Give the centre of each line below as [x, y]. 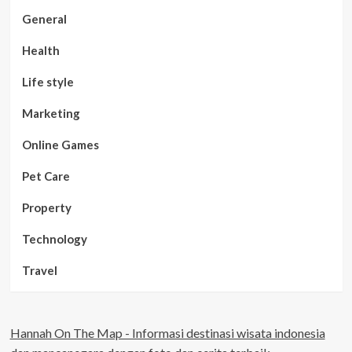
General [44, 19]
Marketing [51, 114]
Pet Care [46, 176]
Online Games [60, 145]
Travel [39, 271]
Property [46, 208]
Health [40, 51]
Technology [54, 239]
